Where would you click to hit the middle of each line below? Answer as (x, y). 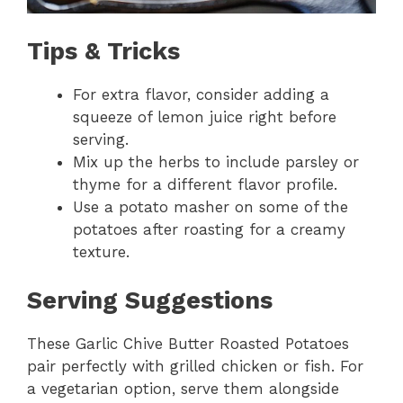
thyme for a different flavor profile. (205, 184)
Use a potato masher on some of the (210, 206)
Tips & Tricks (103, 51)
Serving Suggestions (150, 301)
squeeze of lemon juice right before (205, 116)
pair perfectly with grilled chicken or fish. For (195, 367)
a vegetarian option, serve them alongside (183, 389)
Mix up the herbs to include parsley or (216, 161)
